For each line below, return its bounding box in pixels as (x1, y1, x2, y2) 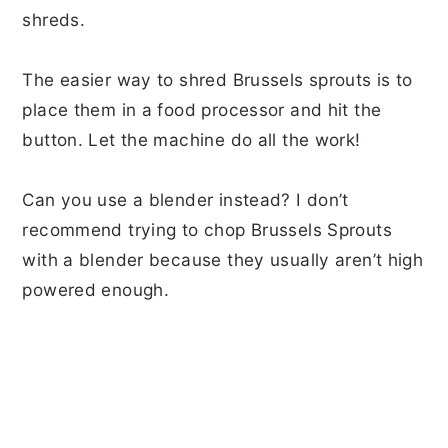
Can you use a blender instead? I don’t (22, 188, 349, 210)
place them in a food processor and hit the (22, 98, 382, 120)
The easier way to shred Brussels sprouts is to (22, 68, 413, 90)
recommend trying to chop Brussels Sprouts (22, 218, 392, 240)
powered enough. (22, 278, 175, 300)
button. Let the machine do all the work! (22, 128, 361, 150)
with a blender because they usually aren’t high (22, 248, 424, 270)
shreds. (22, 8, 91, 30)
